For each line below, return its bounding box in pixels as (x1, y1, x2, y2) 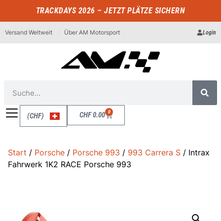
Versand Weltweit (5, 29, 52, 36)
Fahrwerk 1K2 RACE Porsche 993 (8, 159, 131, 169)
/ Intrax (181, 147, 210, 157)
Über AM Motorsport (64, 29, 120, 36)
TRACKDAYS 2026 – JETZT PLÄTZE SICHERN (36, 6, 185, 15)
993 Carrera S (128, 147, 181, 157)
